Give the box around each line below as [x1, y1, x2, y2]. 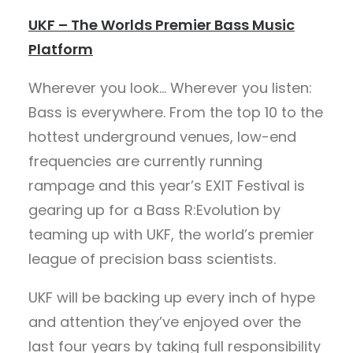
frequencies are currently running [28, 151, 262, 171]
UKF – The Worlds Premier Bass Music [28, 15, 295, 35]
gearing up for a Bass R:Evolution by [28, 200, 281, 220]
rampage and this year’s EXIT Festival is [28, 176, 305, 195]
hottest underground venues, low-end [28, 127, 296, 147]
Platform [28, 39, 93, 59]
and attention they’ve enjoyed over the [28, 312, 301, 332]
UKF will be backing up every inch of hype [28, 288, 315, 307]
